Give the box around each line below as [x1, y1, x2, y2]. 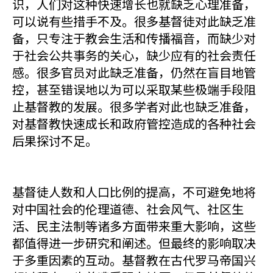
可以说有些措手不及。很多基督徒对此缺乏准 [12, 12, 256, 30]
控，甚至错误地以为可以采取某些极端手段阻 [12, 80, 256, 98]
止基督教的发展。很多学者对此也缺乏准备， [12, 97, 256, 115]
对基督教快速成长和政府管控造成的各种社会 [12, 115, 256, 132]
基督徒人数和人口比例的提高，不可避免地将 [12, 183, 256, 200]
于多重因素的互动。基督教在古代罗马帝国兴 [12, 251, 256, 269]
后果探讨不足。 [12, 132, 97, 149]
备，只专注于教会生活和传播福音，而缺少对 [12, 29, 256, 47]
